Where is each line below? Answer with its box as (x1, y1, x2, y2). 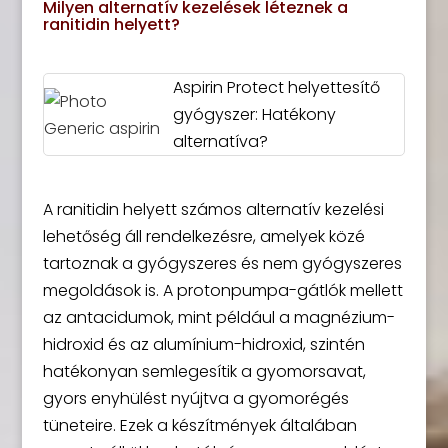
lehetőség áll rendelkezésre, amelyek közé (42, 225, 365, 248)
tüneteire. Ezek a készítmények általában (42, 414, 357, 437)
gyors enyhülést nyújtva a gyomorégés (42, 387, 349, 410)
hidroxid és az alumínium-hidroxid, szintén (42, 333, 365, 356)
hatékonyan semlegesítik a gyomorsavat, (42, 360, 366, 383)
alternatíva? (172, 130, 268, 153)
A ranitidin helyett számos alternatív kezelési (42, 198, 384, 221)
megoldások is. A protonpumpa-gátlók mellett (42, 279, 403, 302)
